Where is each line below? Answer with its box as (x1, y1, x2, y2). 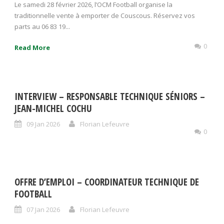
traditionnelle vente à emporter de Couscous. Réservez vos (14, 11, 195, 20)
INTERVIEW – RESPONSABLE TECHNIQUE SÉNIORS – (14, 90, 205, 103)
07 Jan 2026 (26, 205, 60, 214)
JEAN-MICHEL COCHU (14, 102, 92, 115)
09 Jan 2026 (26, 119, 60, 128)
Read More (14, 43, 50, 52)
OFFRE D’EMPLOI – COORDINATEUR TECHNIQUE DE (14, 175, 199, 188)
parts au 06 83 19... (14, 22, 70, 31)
